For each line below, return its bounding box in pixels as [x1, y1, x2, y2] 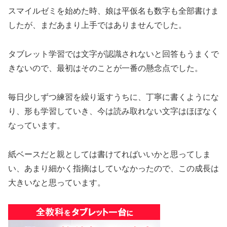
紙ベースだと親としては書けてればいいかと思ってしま [8, 149, 211, 159]
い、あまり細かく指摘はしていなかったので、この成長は [8, 164, 219, 173]
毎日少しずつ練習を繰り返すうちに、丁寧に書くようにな [8, 92, 219, 101]
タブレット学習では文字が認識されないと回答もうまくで [8, 50, 219, 58]
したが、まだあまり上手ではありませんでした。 [8, 21, 186, 30]
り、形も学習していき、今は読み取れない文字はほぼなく [8, 106, 219, 116]
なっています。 [8, 121, 65, 130]
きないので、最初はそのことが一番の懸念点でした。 [8, 64, 203, 72]
